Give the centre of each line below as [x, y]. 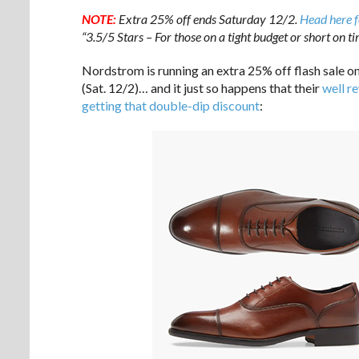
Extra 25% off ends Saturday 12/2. [209, 18]
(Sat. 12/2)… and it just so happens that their [202, 87]
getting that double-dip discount [171, 105]
